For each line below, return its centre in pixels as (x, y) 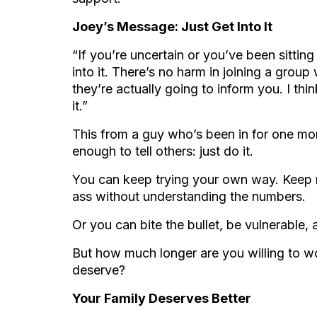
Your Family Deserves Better (162, 298)
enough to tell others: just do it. (163, 151)
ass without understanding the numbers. (189, 196)
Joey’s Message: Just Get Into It (172, 27)
